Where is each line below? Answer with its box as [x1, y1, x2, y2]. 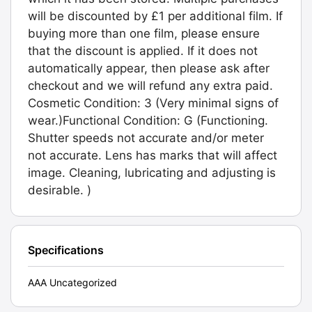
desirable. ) [28, 183, 91, 198]
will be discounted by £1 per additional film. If [28, 9, 283, 24]
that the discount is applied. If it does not [28, 44, 258, 58]
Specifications [28, 243, 104, 258]
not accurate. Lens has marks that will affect [28, 148, 277, 163]
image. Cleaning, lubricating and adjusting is [28, 166, 276, 180]
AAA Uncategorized [28, 276, 117, 289]
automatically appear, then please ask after [28, 61, 270, 76]
